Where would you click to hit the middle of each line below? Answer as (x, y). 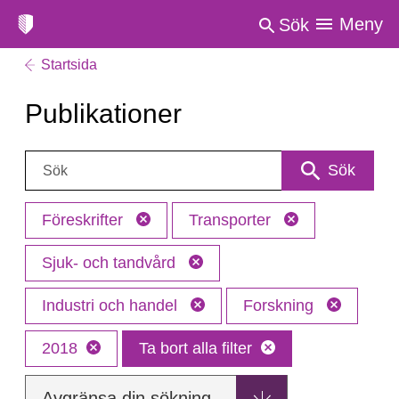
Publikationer (103, 114)
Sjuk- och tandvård (111, 263)
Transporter (232, 220)
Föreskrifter (85, 220)
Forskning (281, 305)
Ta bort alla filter (195, 348)
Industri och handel (112, 305)
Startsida (69, 65)
